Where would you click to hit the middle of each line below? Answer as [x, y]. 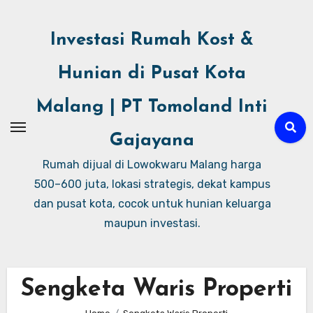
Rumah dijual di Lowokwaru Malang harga [152, 165]
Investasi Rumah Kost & [152, 40]
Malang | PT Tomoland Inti [152, 107]
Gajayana [152, 141]
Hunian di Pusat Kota [152, 74]
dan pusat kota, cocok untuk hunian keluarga [152, 204]
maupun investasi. [152, 223]
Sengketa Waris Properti [156, 290]
